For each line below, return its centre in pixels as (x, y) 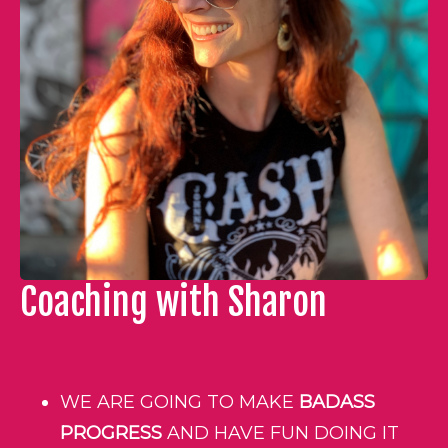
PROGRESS (113, 433)
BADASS (337, 402)
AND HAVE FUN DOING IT (283, 433)
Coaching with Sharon (173, 302)
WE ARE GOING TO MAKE (179, 402)
